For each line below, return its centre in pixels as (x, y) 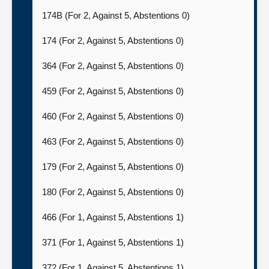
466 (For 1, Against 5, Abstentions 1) (114, 217)
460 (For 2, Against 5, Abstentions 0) (114, 116)
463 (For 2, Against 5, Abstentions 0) (114, 141)
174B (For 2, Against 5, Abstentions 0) (117, 15)
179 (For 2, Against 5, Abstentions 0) (114, 167)
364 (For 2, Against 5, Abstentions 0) (114, 66)
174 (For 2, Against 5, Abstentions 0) (114, 41)
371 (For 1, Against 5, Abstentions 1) (114, 242)
